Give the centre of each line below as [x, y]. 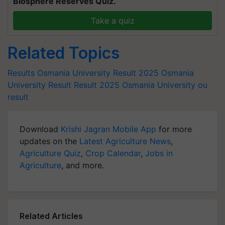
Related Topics [64, 53]
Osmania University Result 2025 [98, 73]
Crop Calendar [113, 153]
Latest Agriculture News [125, 141]
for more [174, 129]
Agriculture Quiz [50, 153]
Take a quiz [113, 21]
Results [21, 73]
